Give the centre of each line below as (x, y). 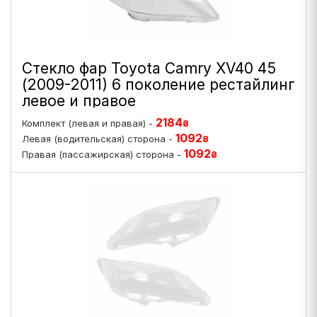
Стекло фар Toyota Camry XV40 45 (149, 68)
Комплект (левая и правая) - (89, 123)
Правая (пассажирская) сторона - (103, 154)
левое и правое (79, 101)
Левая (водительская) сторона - (99, 139)
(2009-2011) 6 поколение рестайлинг (158, 85)
